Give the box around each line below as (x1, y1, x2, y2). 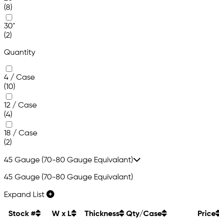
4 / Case (4, 74, 35, 82)
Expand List (4, 191, 46, 199)
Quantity (4, 49, 35, 57)
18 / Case (4, 130, 37, 138)
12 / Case (4, 102, 37, 110)
